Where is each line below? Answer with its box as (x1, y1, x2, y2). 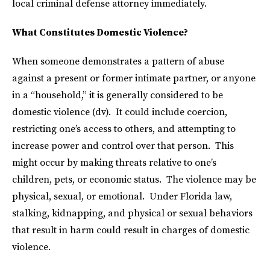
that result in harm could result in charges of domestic (12, 224, 250, 236)
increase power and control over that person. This (12, 139, 234, 152)
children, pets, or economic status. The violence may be (12, 173, 256, 186)
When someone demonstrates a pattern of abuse (12, 55, 224, 67)
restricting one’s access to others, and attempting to (12, 122, 236, 135)
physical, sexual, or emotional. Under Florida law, (12, 190, 232, 202)
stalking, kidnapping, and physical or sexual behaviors (12, 207, 253, 219)
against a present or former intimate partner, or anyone (12, 72, 256, 84)
